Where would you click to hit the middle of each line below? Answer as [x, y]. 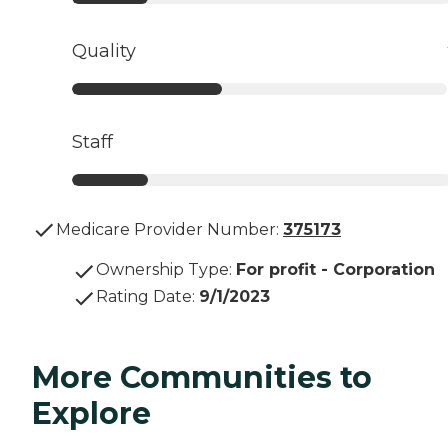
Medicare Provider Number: [167, 230]
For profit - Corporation [335, 270]
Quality [104, 51]
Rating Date [144, 297]
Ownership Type [162, 270]
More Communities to [202, 378]
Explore [91, 414]
